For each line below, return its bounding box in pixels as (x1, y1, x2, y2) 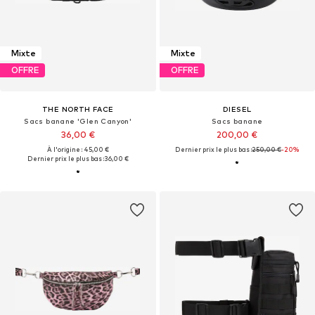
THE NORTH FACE (41, 104, 114, 113)
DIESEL (223, 104, 252, 113)
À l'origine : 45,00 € (46, 145, 109, 153)
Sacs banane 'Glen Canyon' (24, 116, 132, 125)
